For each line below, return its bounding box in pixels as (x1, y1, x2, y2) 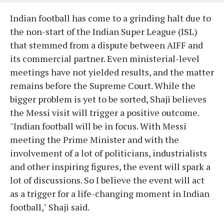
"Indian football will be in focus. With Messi (10, 119, 186, 132)
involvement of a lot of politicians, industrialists (10, 146, 207, 159)
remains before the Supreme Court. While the (10, 79, 195, 91)
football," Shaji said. (10, 200, 89, 213)
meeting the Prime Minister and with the (10, 133, 179, 145)
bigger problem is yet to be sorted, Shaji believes (10, 92, 206, 105)
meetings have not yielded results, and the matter (10, 65, 214, 78)
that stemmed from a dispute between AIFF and (10, 38, 203, 51)
